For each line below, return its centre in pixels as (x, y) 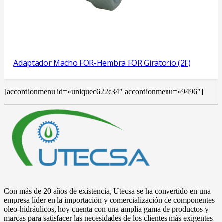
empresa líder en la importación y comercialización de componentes (109, 200)
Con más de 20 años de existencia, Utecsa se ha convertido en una (107, 191)
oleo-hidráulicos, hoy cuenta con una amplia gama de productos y (106, 209)
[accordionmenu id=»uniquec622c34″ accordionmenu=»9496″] (104, 91)
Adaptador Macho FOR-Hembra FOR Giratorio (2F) (102, 63)
